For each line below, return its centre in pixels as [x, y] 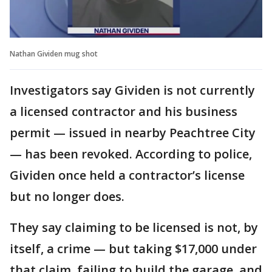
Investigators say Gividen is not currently [132, 90]
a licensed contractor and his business [124, 111]
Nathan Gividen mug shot [54, 53]
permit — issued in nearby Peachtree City [133, 132]
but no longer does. [69, 196]
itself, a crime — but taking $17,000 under [133, 248]
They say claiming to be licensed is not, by [134, 227]
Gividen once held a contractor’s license [127, 175]
